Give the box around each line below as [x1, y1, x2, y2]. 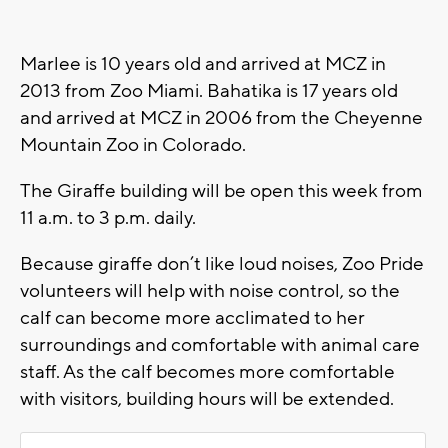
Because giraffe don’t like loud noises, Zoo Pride [20, 252, 424, 277]
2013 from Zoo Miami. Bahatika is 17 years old [20, 79, 398, 104]
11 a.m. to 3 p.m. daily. [20, 206, 196, 231]
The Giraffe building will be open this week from [20, 179, 423, 204]
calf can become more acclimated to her [20, 306, 365, 331]
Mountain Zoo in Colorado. [20, 133, 246, 158]
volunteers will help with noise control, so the [20, 279, 400, 304]
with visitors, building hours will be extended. [20, 387, 394, 412]
